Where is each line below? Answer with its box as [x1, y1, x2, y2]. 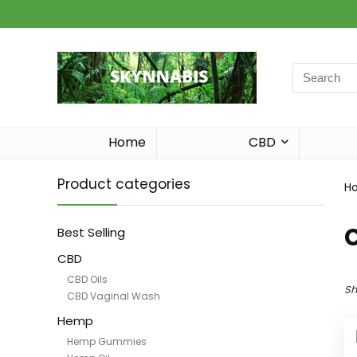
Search [292, 62, 333, 80]
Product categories [57, 175, 190, 194]
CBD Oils [67, 273, 108, 286]
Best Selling [57, 224, 125, 241]
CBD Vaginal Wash [67, 289, 160, 303]
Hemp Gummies [67, 335, 147, 348]
